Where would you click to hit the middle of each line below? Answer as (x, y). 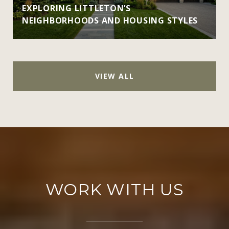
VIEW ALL (114, 76)
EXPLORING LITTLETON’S (76, 8)
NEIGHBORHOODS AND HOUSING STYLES (110, 20)
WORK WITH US (114, 189)
